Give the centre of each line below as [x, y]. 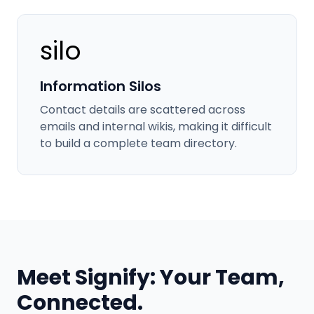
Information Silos [101, 86]
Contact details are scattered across [143, 110]
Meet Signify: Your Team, [151, 278]
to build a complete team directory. [138, 143]
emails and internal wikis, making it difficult [156, 127]
